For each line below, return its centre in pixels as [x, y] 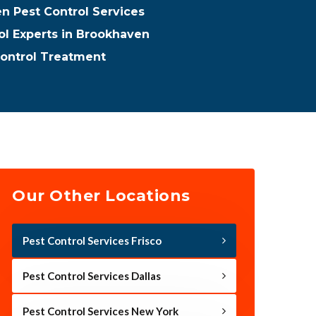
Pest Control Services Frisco [92, 240]
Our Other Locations [101, 195]
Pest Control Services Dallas [92, 275]
